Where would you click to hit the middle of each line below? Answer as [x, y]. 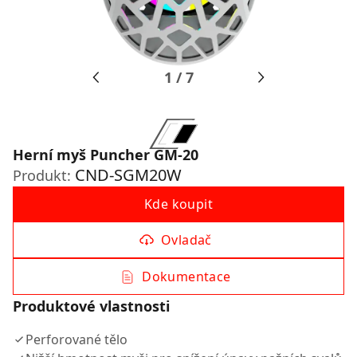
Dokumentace [186, 277]
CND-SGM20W [128, 175]
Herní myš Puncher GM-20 [106, 155]
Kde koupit [178, 204]
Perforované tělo [76, 339]
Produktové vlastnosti [91, 306]
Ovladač [186, 240]
